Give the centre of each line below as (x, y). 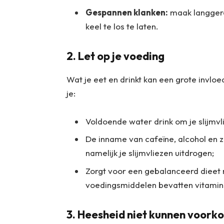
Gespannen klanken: (126, 12)
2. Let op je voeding (116, 56)
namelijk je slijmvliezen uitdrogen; (149, 153)
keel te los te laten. (122, 26)
